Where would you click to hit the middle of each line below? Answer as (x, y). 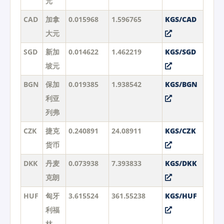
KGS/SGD (180, 52)
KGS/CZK (180, 131)
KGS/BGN (181, 84)
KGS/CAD (180, 19)
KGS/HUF (181, 196)
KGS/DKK (181, 163)
